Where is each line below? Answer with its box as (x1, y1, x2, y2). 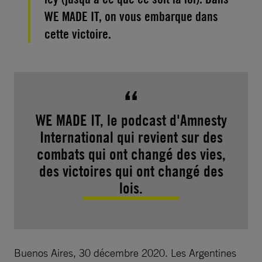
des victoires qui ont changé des (39, 162, 223, 180)
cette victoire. (44, 26, 111, 42)
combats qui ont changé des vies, (36, 145, 226, 163)
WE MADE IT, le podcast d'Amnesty (35, 111, 227, 129)
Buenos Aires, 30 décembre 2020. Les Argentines (14, 246, 236, 259)
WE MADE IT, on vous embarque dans (44, 9, 218, 24)
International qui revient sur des (39, 128, 223, 146)
